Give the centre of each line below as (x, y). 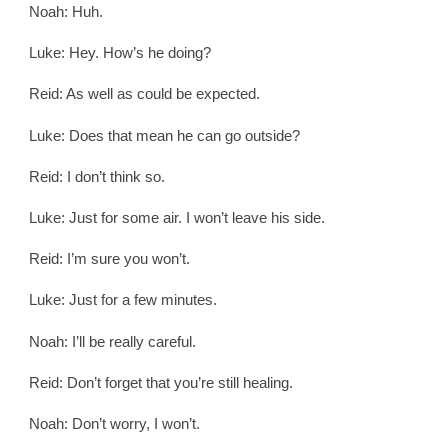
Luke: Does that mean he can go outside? (164, 135)
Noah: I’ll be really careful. (112, 341)
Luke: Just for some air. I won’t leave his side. (177, 218)
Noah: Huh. (66, 12)
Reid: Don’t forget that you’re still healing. (161, 382)
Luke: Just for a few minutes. (123, 300)
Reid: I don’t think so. (97, 176)
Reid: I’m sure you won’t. (109, 259)
